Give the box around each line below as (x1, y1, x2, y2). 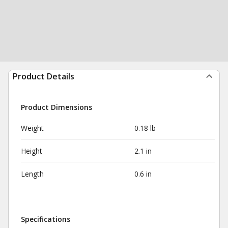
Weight (21, 123, 44, 133)
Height (21, 146, 42, 156)
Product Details (13, 71, 74, 82)
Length (21, 169, 44, 179)
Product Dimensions (21, 102, 92, 112)
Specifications (21, 214, 70, 224)
